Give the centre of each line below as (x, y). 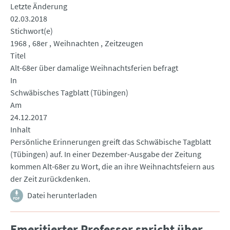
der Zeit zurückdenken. (50, 179)
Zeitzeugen (124, 43)
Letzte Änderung (39, 6)
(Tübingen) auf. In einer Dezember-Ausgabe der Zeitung (106, 154)
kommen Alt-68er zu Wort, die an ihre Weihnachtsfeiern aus (112, 167)
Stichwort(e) (32, 31)
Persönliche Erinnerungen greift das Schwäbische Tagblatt (111, 142)
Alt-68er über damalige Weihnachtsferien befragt (94, 68)
